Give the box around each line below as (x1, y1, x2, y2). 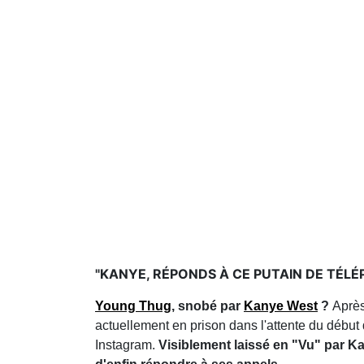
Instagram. (95, 338, 158, 353)
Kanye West (244, 299, 318, 314)
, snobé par (171, 299, 244, 314)
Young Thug (95, 299, 171, 314)
